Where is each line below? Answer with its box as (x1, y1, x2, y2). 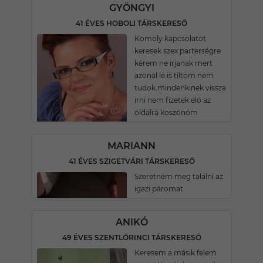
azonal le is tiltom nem (134, 71, 214, 80)
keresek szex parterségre (134, 46, 221, 55)
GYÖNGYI (109, 2, 154, 14)
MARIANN (107, 140, 156, 151)
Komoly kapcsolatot (134, 34, 206, 43)
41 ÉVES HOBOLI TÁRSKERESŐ (76, 19, 187, 28)
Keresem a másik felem (134, 248, 217, 257)
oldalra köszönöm (134, 108, 198, 117)
